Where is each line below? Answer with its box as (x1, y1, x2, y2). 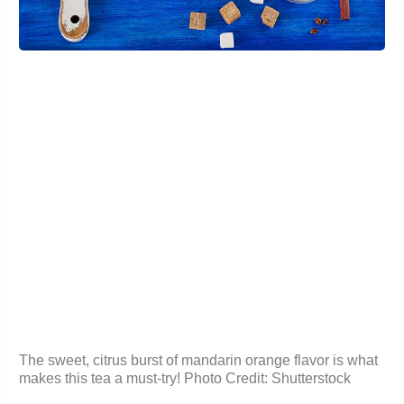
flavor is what (290, 352, 378, 368)
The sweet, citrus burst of (19, 352, 181, 368)
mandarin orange (181, 352, 290, 368)
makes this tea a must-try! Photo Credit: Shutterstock (19, 370, 351, 386)
